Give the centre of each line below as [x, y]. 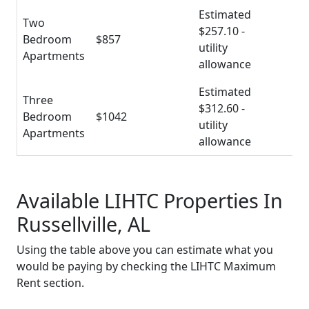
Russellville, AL [83, 223]
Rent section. [50, 282]
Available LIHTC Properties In [150, 200]
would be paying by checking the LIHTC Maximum [146, 266]
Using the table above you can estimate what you [145, 249]
